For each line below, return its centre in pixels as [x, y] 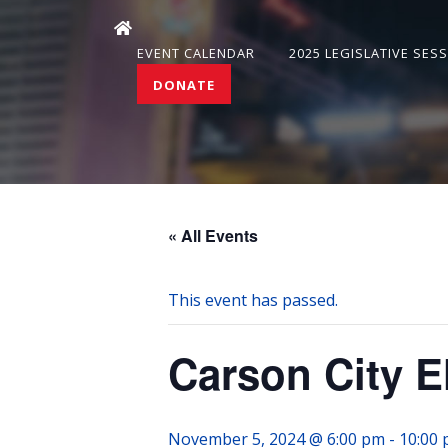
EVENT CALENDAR [196, 53]
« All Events [213, 235]
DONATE [184, 85]
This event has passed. [253, 300]
